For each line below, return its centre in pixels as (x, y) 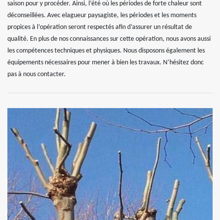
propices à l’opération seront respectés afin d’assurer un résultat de (100, 27)
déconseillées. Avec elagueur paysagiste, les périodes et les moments (102, 15)
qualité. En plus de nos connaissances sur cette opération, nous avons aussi (109, 39)
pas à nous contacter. (37, 74)
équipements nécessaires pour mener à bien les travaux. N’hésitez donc (106, 62)
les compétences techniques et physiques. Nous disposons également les (106, 51)
